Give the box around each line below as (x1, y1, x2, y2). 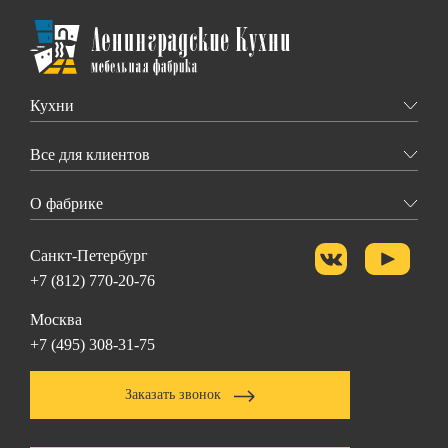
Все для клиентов (30, 145, 150, 163)
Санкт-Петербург (30, 247, 148, 265)
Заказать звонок (124, 387, 221, 403)
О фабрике (30, 194, 103, 212)
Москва (30, 311, 82, 329)
